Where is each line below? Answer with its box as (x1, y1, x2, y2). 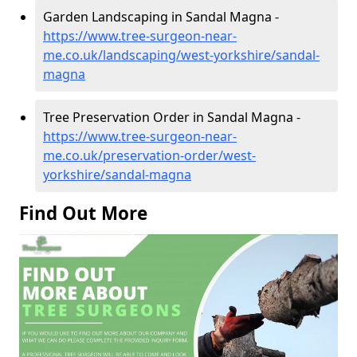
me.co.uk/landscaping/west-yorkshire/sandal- (43, 45, 320, 64)
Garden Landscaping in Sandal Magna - (43, 7, 279, 25)
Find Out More (19, 200, 147, 226)
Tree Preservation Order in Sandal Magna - (43, 108, 300, 126)
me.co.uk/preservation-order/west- (43, 146, 256, 164)
